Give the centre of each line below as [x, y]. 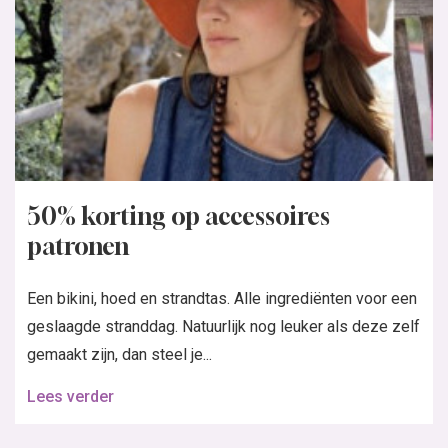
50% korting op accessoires [178, 216]
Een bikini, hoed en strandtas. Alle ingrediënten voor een [222, 298]
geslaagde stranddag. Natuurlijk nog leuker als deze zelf [223, 326]
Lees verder [70, 396]
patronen [78, 246]
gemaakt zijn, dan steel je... [119, 354]
